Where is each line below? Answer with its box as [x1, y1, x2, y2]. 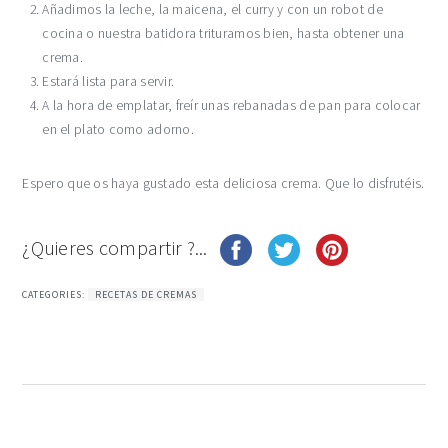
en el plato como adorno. [42, 121, 194, 138]
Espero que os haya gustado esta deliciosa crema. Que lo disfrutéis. [22, 175, 425, 192]
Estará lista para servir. [42, 73, 175, 90]
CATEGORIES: [22, 288, 89, 301]
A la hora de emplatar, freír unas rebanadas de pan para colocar [42, 97, 421, 114]
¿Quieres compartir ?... [22, 234, 212, 260]
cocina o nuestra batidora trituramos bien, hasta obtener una [42, 25, 405, 42]
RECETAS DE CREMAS [95, 288, 198, 301]
